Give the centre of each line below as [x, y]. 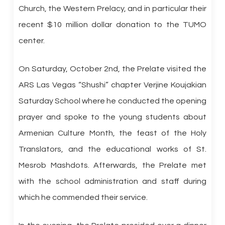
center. [31, 41]
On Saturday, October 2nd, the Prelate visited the [113, 69]
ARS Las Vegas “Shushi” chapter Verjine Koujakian [113, 85]
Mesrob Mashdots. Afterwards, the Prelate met [113, 165]
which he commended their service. [83, 197]
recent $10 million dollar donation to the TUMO [113, 25]
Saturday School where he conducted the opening [113, 101]
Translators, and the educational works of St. [113, 149]
